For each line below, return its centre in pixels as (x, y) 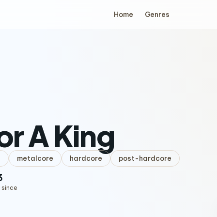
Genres (157, 15)
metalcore (35, 158)
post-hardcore (145, 158)
